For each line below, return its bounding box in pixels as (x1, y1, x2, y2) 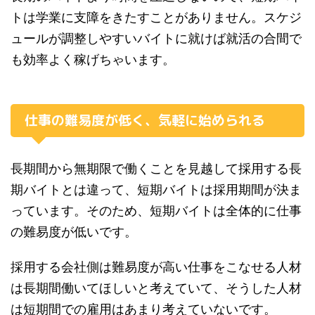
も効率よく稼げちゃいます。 (11, 51, 175, 67)
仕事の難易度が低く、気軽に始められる (25, 110, 265, 129)
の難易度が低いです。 (11, 224, 137, 239)
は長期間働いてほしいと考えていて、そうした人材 (11, 280, 302, 295)
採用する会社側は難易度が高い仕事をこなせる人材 (11, 259, 302, 274)
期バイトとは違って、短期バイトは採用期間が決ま (11, 181, 302, 197)
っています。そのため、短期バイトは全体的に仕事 (11, 202, 302, 218)
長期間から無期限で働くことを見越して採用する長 (11, 160, 302, 176)
